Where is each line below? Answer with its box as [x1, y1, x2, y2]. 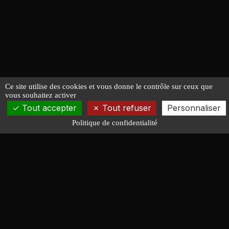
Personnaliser [167, 103, 221, 113]
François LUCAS [12, 205, 125, 219]
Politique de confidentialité [72, 119, 157, 127]
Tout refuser [99, 103, 151, 113]
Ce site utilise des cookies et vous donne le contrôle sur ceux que [5, 82, 213, 90]
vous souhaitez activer [5, 91, 76, 99]
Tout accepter [19, 103, 77, 113]
